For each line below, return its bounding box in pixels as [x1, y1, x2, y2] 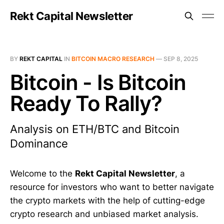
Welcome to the [10, 168, 75, 178]
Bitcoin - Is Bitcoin [10, 69, 186, 95]
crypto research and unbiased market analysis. [10, 209, 198, 219]
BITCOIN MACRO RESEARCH [71, 55, 154, 62]
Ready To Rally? [10, 90, 162, 116]
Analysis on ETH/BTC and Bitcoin [10, 122, 179, 135]
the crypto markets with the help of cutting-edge [10, 195, 205, 205]
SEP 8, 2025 [163, 55, 198, 62]
